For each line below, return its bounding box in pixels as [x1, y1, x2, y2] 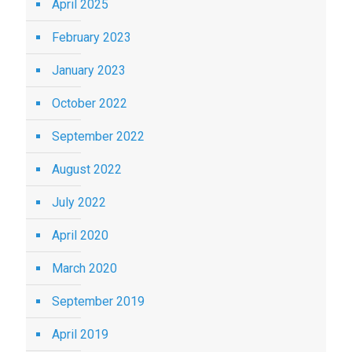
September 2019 [52, 294, 145, 309]
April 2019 [52, 327, 108, 342]
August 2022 [52, 162, 122, 177]
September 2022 [52, 129, 145, 144]
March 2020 [52, 261, 117, 276]
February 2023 [52, 30, 131, 45]
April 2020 [52, 228, 108, 243]
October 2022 [52, 96, 127, 111]
